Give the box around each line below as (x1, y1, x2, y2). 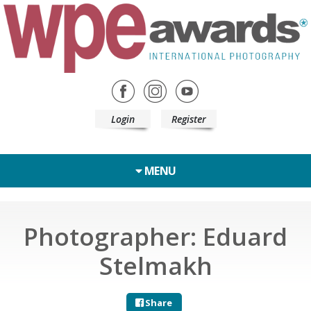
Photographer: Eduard (24, 219, 287, 253)
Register (171, 112, 206, 126)
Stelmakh (99, 249, 212, 282)
